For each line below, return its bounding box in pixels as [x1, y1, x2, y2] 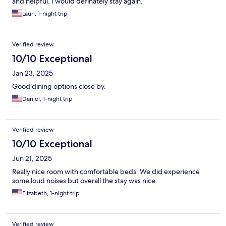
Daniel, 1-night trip [22, 95, 73, 103]
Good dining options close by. [12, 82, 106, 91]
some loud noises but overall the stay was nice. [12, 176, 157, 186]
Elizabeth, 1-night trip [22, 189, 80, 198]
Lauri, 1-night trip [22, 10, 68, 18]
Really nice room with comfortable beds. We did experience [12, 167, 200, 177]
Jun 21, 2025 [12, 154, 52, 163]
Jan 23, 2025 [12, 69, 53, 78]
